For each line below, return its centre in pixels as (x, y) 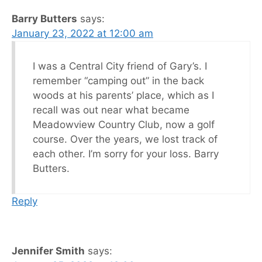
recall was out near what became (111, 110)
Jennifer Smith (48, 251)
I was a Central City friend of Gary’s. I (120, 66)
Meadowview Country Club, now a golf (124, 124)
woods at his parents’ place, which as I (123, 95)
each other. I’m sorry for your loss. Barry (126, 154)
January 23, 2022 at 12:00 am (82, 33)
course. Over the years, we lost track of (125, 139)
